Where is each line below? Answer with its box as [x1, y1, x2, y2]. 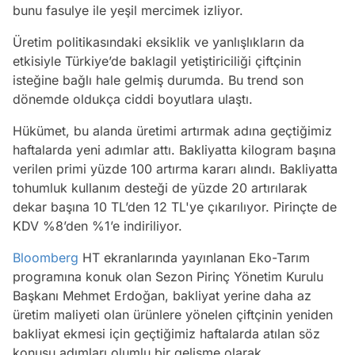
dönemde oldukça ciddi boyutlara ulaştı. [13, 91, 253, 108]
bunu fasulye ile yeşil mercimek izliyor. [13, 2, 243, 19]
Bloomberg [13, 250, 78, 266]
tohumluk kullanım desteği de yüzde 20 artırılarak [13, 180, 307, 197]
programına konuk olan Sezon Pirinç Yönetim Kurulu [13, 269, 323, 285]
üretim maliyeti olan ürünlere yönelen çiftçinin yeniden [13, 307, 333, 323]
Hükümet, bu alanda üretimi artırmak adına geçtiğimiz [13, 123, 332, 139]
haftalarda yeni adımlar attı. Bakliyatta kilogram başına [13, 142, 336, 158]
